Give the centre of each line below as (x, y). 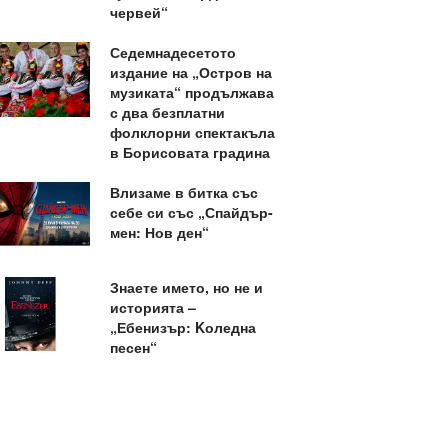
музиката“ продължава (191, 92)
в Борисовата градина (189, 152)
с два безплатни (167, 112)
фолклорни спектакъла (192, 132)
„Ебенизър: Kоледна (182, 326)
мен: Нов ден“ (159, 232)
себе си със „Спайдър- (191, 212)
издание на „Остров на (190, 72)
